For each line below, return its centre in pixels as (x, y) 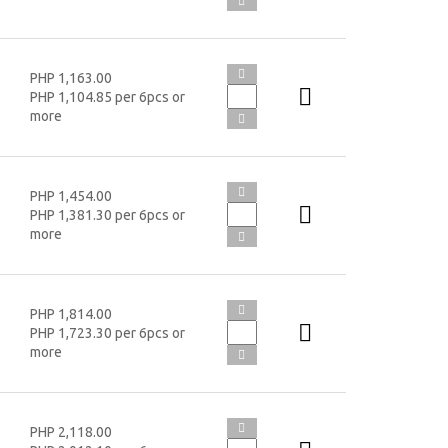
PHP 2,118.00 (70, 431)
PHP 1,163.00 (70, 77)
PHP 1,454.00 (70, 195)
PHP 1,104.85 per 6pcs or (107, 96)
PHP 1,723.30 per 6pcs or (107, 332)
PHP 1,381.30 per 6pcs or (107, 214)
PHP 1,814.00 (70, 313)
